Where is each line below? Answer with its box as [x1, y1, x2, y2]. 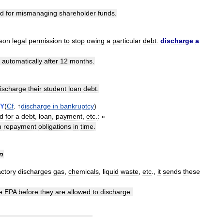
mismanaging [16, 9, 57, 17]
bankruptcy [60, 102, 94, 110]
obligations [38, 123, 71, 131]
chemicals [68, 168, 99, 176]
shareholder [59, 9, 96, 17]
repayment [3, 123, 36, 131]
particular [112, 37, 141, 45]
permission [29, 37, 62, 45]
